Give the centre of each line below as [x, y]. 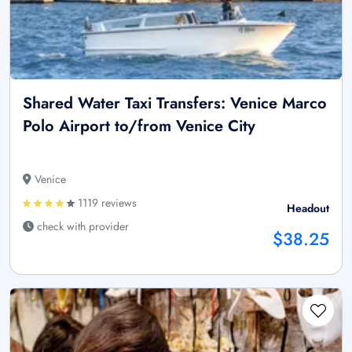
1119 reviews [106, 203]
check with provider [81, 227]
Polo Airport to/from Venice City [139, 126]
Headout [308, 209]
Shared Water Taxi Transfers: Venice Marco [175, 104]
